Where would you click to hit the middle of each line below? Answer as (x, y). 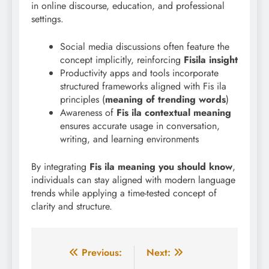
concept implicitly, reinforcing (122, 60)
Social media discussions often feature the (145, 47)
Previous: (102, 253)
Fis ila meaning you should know (161, 167)
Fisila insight (211, 60)
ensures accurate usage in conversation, (140, 126)
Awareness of (88, 113)
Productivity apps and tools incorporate (139, 73)
